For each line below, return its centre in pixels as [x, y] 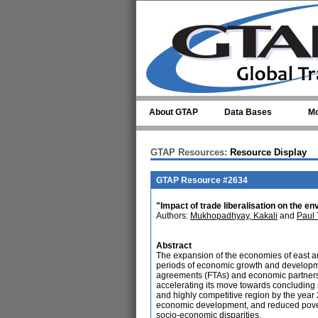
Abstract [174, 246]
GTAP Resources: [189, 152]
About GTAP [174, 112]
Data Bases [248, 112]
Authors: [173, 216]
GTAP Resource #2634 [202, 180]
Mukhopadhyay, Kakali [234, 216]
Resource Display [267, 152]
